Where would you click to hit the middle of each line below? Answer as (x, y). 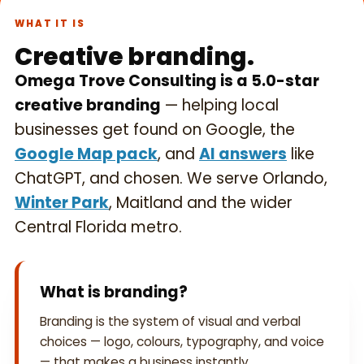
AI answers (243, 154)
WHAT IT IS (50, 24)
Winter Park (62, 203)
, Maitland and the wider (201, 203)
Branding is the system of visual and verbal (170, 322)
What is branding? (114, 292)
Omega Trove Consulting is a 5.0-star (167, 81)
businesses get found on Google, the (155, 130)
